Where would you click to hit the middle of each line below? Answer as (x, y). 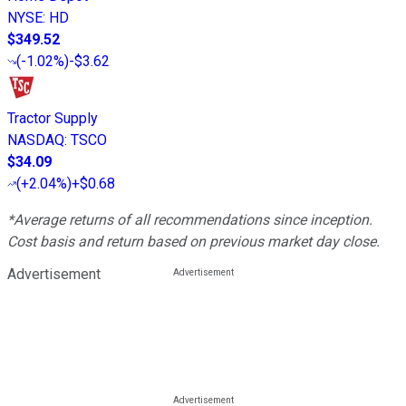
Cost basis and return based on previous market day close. (193, 241)
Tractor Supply (53, 118)
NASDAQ (36, 140)
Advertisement (54, 274)
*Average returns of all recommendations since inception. (190, 219)
